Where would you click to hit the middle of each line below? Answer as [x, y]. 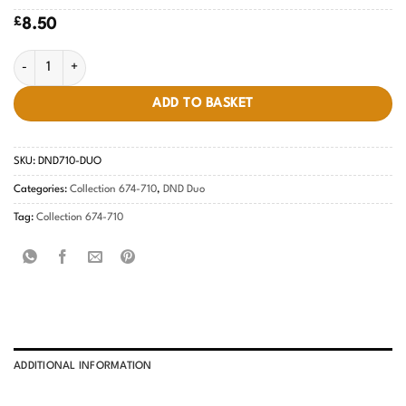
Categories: [42, 190]
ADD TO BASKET [203, 103]
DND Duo [184, 190]
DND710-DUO [70, 162]
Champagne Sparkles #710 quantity [113, 59]
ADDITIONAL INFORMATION [83, 367]
